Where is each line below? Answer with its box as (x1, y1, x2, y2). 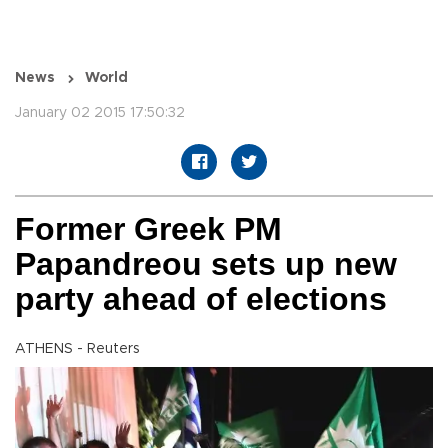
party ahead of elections (15, 281, 387, 318)
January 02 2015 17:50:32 (15, 106, 185, 121)
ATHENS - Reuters (15, 342, 140, 357)
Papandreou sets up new (15, 246, 397, 283)
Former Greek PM (15, 211, 282, 248)
